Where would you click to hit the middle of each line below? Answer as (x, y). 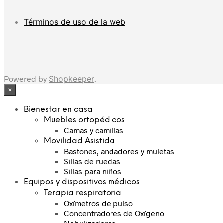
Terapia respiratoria (83, 193)
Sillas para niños (93, 171)
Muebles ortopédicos (84, 120)
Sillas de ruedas (92, 161)
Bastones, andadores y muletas (119, 151)
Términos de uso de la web (75, 22)
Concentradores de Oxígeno (114, 213)
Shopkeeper (71, 79)
